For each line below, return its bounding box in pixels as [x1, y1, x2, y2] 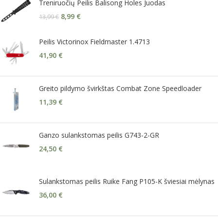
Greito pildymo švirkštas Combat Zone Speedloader [39, 83, 201, 93]
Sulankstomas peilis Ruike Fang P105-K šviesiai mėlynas [39, 176, 215, 186]
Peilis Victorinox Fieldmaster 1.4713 [39, 36, 150, 46]
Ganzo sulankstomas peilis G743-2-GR [39, 130, 159, 140]
